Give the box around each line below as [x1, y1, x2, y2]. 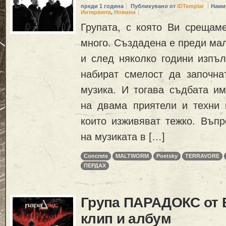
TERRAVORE [185, 153, 219, 159]
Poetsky [156, 153, 178, 159]
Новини [114, 9, 136, 16]
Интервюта [81, 9, 111, 16]
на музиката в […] [81, 131, 165, 142]
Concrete [84, 153, 108, 159]
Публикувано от [131, 3, 177, 10]
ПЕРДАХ [84, 162, 106, 169]
